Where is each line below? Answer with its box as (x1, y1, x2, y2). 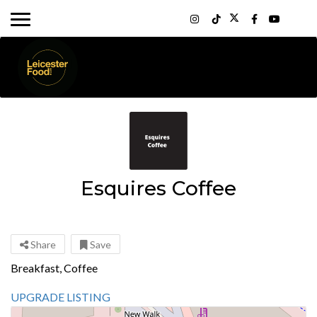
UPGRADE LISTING (11, 290, 113, 304)
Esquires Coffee (81, 176, 236, 200)
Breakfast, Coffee (11, 261, 98, 275)
